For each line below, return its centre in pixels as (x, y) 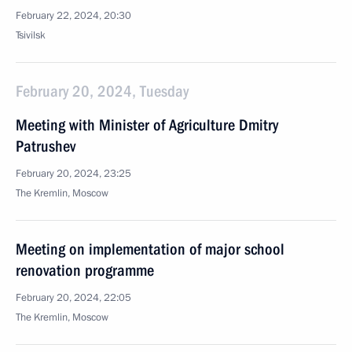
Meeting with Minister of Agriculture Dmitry (147, 125)
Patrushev (46, 146)
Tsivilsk (31, 35)
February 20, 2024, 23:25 (73, 174)
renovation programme (85, 270)
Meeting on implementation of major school (150, 249)
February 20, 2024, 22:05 (73, 298)
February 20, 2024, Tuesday (102, 91)
